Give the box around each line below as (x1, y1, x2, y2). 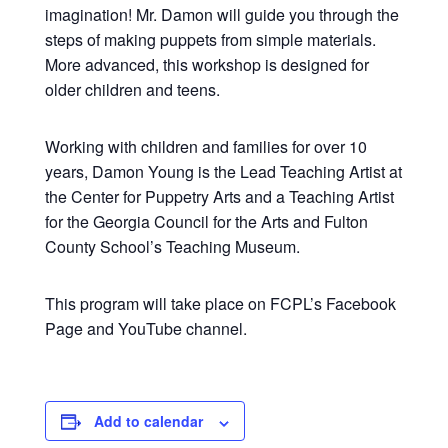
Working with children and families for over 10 (44, 135, 367, 159)
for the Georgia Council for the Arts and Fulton (44, 210, 368, 234)
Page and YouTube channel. (44, 317, 247, 341)
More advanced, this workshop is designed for (44, 53, 369, 77)
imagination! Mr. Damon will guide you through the (44, 3, 399, 27)
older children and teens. (44, 78, 220, 102)
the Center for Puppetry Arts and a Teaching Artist (44, 185, 394, 209)
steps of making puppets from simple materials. (44, 28, 376, 52)
